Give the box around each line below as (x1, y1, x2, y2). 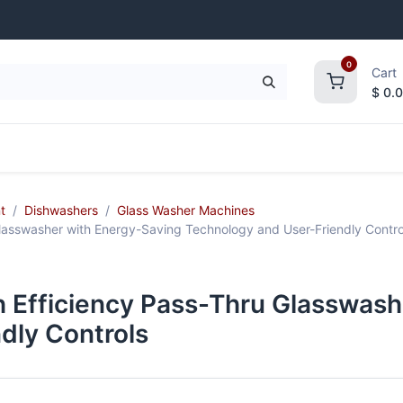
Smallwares (315, 139, 392, 157)
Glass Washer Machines (116, 202, 255, 218)
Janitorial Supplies (133, 139, 255, 157)
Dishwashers (23, 202, 98, 218)
